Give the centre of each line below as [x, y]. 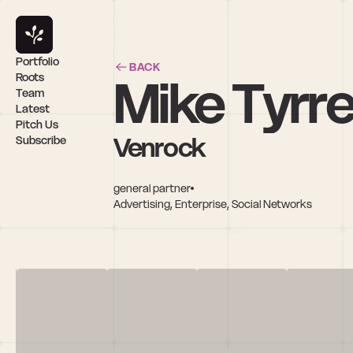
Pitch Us [37, 124]
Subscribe [41, 140]
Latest [33, 109]
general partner [152, 188]
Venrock [160, 147]
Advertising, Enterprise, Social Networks [213, 204]
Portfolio [37, 61]
